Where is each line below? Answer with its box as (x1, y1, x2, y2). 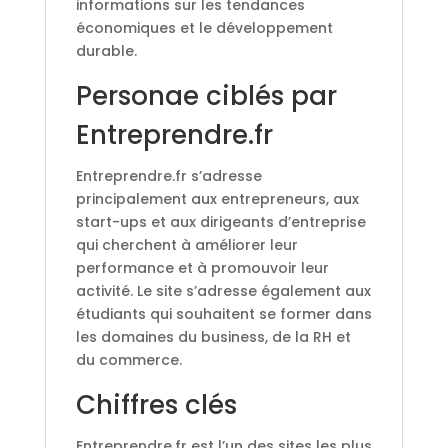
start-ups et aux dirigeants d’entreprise (75, 211, 366, 232)
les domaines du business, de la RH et (75, 326, 351, 347)
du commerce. (75, 349, 182, 370)
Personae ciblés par (75, 77, 337, 114)
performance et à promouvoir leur (75, 257, 329, 278)
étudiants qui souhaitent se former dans (75, 303, 372, 324)
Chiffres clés (75, 386, 237, 423)
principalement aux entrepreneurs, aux (75, 188, 359, 209)
